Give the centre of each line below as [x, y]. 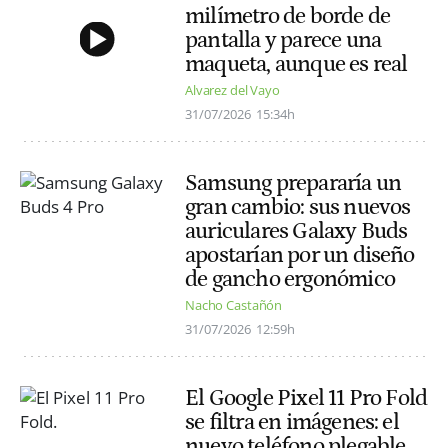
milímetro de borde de [288, 15]
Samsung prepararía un [293, 183]
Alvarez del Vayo [232, 90]
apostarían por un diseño [300, 255]
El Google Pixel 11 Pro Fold [306, 398]
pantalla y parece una [283, 39]
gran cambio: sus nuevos [298, 207]
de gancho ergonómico [290, 279]
